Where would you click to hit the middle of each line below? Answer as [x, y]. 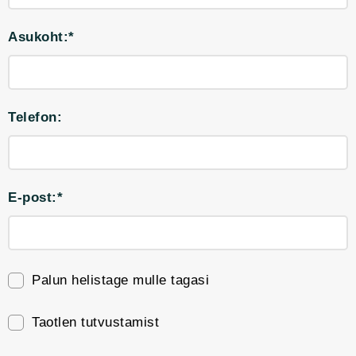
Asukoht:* [41, 37]
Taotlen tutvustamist [95, 322]
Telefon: [35, 117]
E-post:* [35, 197]
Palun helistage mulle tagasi [120, 280]
